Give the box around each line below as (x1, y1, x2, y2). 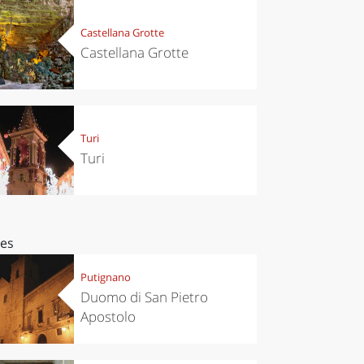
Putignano (80, 270, 131, 285)
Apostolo (80, 307, 136, 327)
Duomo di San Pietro (80, 288, 208, 307)
